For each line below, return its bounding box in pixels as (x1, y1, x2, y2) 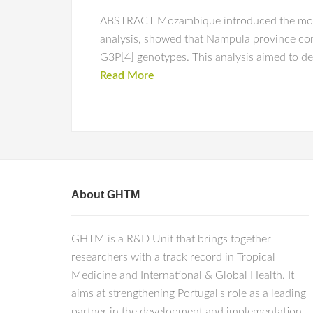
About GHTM (71, 189, 140, 201)
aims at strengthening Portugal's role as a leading (71, 288, 306, 299)
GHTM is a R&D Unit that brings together (71, 233, 271, 245)
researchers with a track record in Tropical (71, 252, 275, 263)
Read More (100, 70, 154, 81)
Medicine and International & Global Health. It (71, 270, 294, 281)
